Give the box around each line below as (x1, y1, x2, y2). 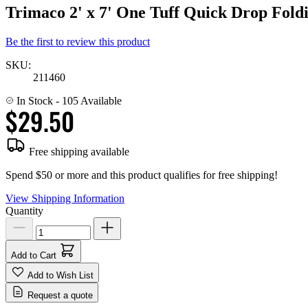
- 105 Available (56, 94, 122, 107)
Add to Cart (11, 250, 56, 261)
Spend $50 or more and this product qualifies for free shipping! (5, 168, 278, 181)
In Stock (16, 94, 53, 107)
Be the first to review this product (5, 35, 150, 47)
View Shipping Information (5, 192, 124, 204)
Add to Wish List (27, 269, 93, 280)
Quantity (5, 204, 43, 217)
